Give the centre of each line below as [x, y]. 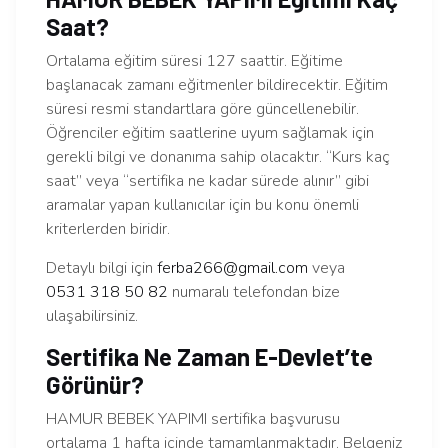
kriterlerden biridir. [108, 229]
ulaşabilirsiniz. [92, 316]
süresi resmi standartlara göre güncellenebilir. [202, 109]
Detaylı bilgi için [101, 268]
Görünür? [95, 385]
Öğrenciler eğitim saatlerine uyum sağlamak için [210, 133]
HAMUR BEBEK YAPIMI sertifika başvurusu [193, 419]
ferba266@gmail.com [232, 268]
